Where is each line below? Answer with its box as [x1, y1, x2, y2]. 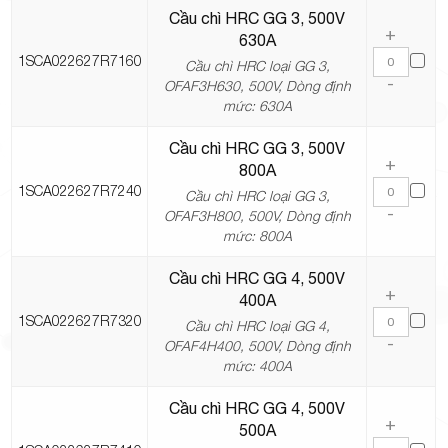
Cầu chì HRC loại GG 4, [184, 317, 330, 335]
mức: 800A [222, 227, 292, 245]
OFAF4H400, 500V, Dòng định [163, 337, 351, 355]
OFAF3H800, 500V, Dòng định [163, 207, 351, 225]
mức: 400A [222, 357, 292, 375]
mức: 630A [222, 97, 292, 115]
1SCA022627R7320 [17, 312, 142, 330]
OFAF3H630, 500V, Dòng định [163, 77, 351, 95]
